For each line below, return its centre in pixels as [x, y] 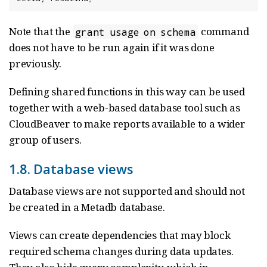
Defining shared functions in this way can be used [127, 92]
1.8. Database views [71, 169]
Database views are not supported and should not [127, 191]
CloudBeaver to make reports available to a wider [127, 124]
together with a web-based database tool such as [125, 108]
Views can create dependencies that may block [120, 235]
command [223, 32]
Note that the [41, 32]
